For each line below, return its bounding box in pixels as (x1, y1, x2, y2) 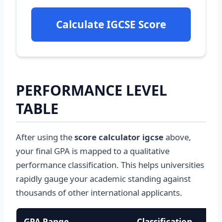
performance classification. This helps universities (16, 159, 204, 170)
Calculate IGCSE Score (56, 17, 166, 31)
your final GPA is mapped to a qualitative (16, 145, 169, 157)
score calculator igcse (74, 131, 164, 143)
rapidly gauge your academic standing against (16, 173, 191, 184)
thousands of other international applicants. (16, 187, 182, 198)
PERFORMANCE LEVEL (16, 80, 167, 100)
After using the (16, 131, 74, 143)
